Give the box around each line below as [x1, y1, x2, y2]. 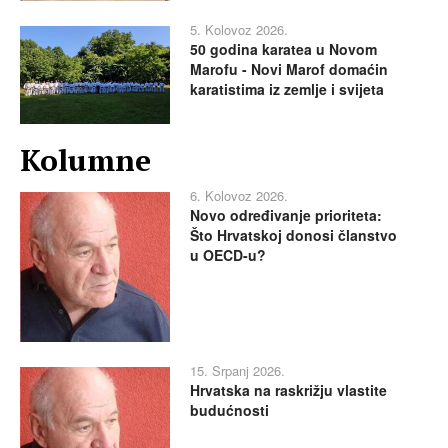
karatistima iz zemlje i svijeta [190, 79, 384, 100]
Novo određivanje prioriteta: [190, 204, 382, 225]
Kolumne [20, 139, 151, 180]
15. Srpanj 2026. [190, 360, 285, 380]
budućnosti [190, 399, 269, 420]
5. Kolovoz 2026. [190, 20, 288, 40]
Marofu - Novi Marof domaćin [190, 59, 388, 80]
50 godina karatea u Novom [190, 39, 377, 60]
